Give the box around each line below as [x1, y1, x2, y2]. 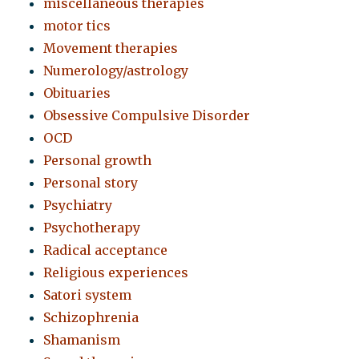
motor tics [43, 18, 111, 34]
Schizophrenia [43, 309, 139, 326]
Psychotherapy [43, 220, 141, 236]
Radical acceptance [43, 242, 168, 259]
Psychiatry [43, 197, 113, 214]
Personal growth [43, 152, 152, 169]
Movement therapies [43, 40, 179, 57]
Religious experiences [43, 264, 189, 281]
